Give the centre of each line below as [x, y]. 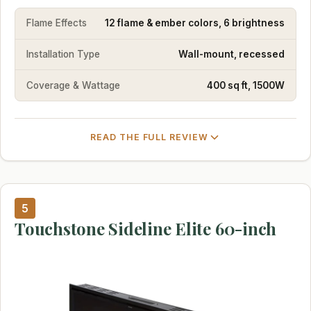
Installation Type [63, 54]
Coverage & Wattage [73, 85]
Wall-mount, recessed [232, 54]
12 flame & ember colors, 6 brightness [195, 23]
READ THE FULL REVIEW [149, 137]
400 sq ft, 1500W [246, 85]
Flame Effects [57, 23]
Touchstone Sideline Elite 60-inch [146, 229]
